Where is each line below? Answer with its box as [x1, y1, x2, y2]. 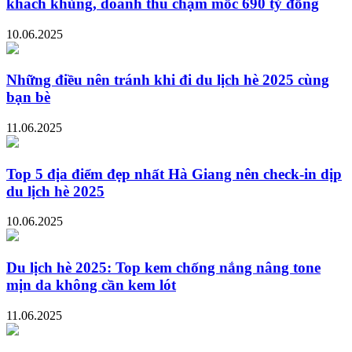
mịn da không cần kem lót [6, 277, 176, 294]
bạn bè [6, 89, 50, 106]
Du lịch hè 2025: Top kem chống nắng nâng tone [6, 259, 321, 277]
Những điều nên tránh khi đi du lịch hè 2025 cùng [6, 71, 329, 89]
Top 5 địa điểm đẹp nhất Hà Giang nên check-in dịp [6, 165, 342, 182]
